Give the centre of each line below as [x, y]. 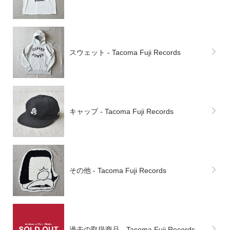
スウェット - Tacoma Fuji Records [125, 52]
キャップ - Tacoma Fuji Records [121, 111]
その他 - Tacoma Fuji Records [118, 170]
